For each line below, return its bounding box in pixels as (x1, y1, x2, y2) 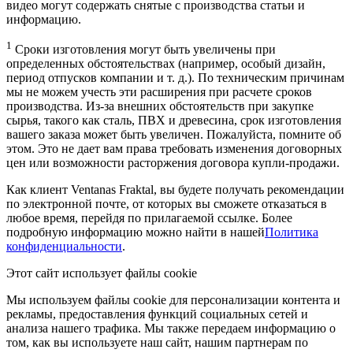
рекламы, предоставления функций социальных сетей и (6, 307, 308, 321)
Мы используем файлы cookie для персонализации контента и (6, 293, 340, 307)
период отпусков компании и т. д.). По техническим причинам (6, 71, 344, 85)
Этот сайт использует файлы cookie (6, 266, 197, 281)
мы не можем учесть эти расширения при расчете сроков (6, 85, 312, 99)
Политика (265, 225, 318, 240)
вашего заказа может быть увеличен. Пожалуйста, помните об (6, 128, 341, 142)
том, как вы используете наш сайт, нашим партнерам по (6, 336, 308, 350)
